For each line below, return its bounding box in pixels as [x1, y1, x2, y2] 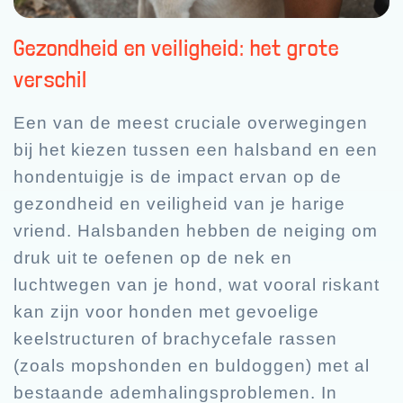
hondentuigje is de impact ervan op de [13, 166, 342, 186]
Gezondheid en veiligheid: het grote [13, 33, 339, 61]
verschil [13, 65, 87, 93]
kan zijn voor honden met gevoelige [13, 301, 319, 321]
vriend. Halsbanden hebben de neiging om [13, 220, 378, 240]
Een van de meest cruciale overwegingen [13, 112, 368, 132]
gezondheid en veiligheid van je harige [13, 193, 345, 213]
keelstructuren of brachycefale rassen [13, 328, 337, 348]
